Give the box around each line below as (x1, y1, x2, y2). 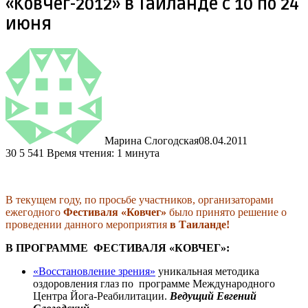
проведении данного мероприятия (5, 218, 170, 230)
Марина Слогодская (104, 134, 199, 146)
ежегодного (5, 206, 63, 218)
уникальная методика (155, 265, 259, 277)
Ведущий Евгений (170, 289, 256, 302)
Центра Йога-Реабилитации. (33, 289, 170, 302)
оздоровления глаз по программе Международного (33, 277, 275, 289)
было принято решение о (169, 206, 287, 218)
